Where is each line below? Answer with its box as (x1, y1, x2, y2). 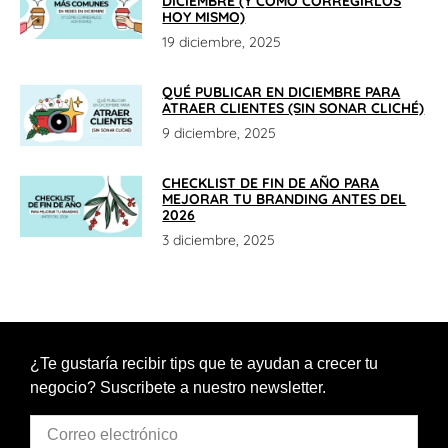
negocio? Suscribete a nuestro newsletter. (30, 379, 326, 397)
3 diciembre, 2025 (162, 231, 276, 250)
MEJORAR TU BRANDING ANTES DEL (162, 190, 407, 209)
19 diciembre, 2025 (162, 33, 282, 52)
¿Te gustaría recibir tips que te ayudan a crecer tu (30, 355, 378, 373)
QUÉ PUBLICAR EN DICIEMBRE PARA (162, 83, 401, 102)
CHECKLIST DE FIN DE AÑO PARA (162, 174, 380, 193)
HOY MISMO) (162, 8, 246, 27)
